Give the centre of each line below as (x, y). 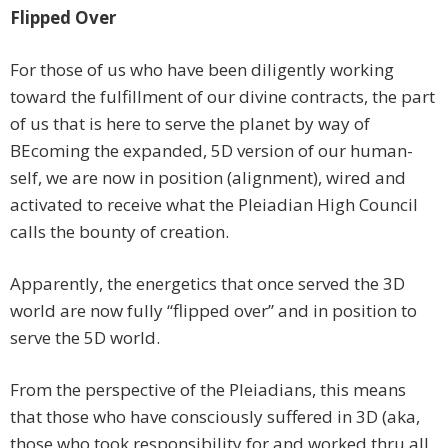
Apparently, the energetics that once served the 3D (207, 284)
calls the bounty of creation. (119, 232)
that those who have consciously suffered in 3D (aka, (215, 417)
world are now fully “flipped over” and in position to (213, 311)
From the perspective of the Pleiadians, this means (208, 390)
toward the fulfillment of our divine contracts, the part (222, 97)
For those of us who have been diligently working (202, 70)
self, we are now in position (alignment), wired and (208, 178)
